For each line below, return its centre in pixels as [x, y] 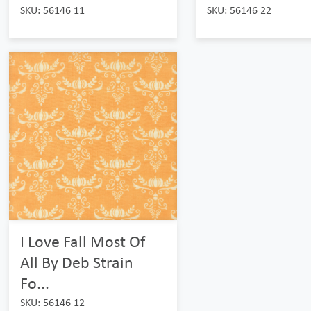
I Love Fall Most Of [83, 241]
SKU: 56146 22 [239, 10]
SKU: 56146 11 [53, 10]
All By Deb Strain [77, 262]
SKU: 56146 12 [53, 302]
